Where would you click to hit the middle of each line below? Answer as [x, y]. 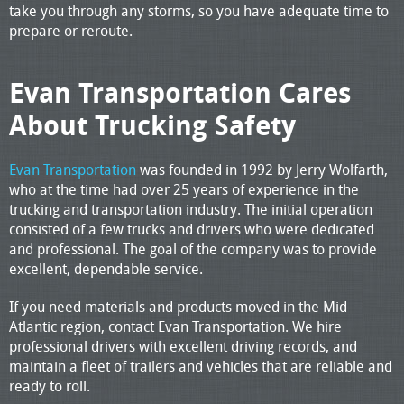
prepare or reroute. [71, 30]
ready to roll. [50, 386]
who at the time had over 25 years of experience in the [184, 189]
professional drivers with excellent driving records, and [183, 346]
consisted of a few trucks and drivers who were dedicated [192, 229]
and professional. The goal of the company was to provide [193, 248]
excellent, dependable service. [106, 268]
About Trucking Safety [152, 125]
